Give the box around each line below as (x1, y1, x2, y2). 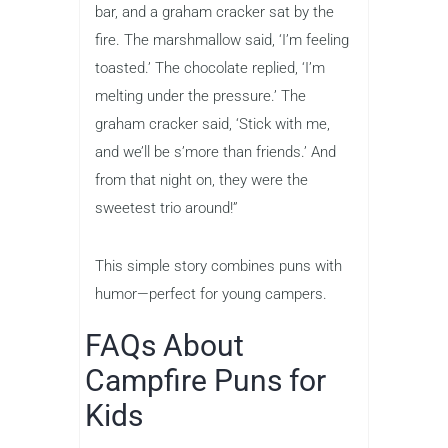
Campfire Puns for (85, 363, 326, 399)
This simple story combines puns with (95, 257, 342, 276)
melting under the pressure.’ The (95, 87, 306, 106)
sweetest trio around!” (95, 199, 238, 218)
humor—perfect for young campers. (95, 285, 327, 304)
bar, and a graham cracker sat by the (95, 3, 334, 22)
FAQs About (85, 328, 244, 364)
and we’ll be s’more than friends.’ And (95, 143, 336, 162)
